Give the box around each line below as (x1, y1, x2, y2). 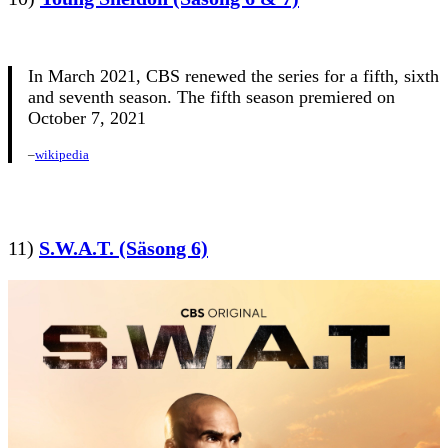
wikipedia (35, 147, 89, 163)
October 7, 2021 (28, 108, 146, 129)
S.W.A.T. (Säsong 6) (39, 237, 208, 260)
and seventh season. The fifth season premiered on (28, 87, 395, 108)
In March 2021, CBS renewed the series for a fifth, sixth (28, 66, 439, 87)
